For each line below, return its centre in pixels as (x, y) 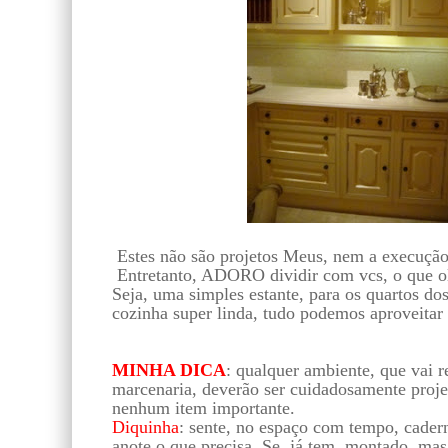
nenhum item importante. (203, 407)
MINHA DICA (169, 369)
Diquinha (145, 426)
